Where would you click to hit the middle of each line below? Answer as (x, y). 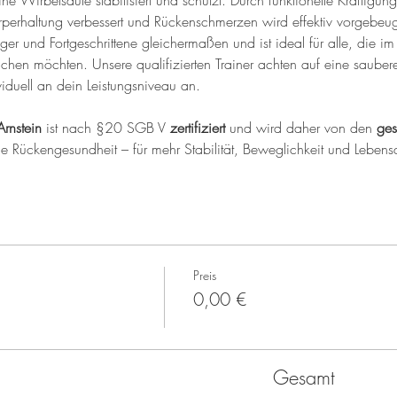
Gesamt (304, 378)
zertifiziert (197, 128)
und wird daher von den (300, 128)
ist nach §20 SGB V (105, 128)
